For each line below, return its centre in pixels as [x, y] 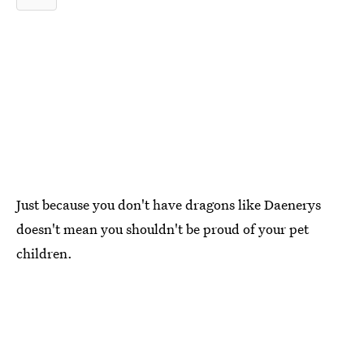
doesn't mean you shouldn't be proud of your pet [162, 229]
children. [44, 253]
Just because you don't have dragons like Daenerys [169, 204]
